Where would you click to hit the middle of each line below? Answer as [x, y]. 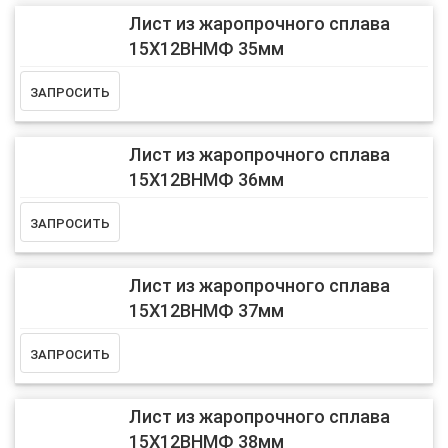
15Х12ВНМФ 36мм [206, 180]
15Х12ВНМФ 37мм [206, 311]
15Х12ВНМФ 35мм [206, 49]
